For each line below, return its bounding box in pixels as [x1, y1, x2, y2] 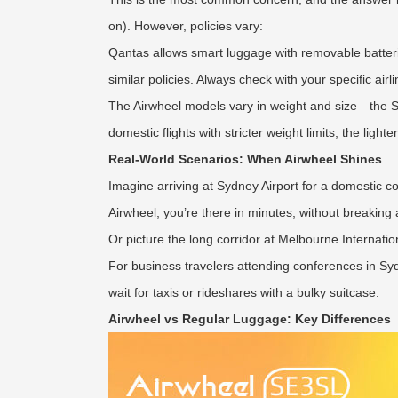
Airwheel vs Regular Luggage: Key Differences [108, 312, 391, 326]
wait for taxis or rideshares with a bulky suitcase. [108, 285, 379, 299]
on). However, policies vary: [108, 19, 263, 33]
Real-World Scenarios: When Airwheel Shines [108, 152, 382, 166]
